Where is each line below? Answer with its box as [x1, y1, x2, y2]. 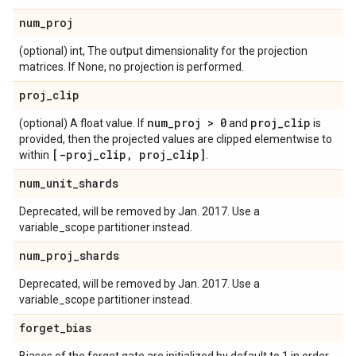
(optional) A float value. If [19, 117, 147, 130]
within [19, 149, 52, 161]
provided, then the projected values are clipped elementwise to [19, 133, 332, 145]
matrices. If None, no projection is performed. [19, 60, 244, 73]
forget [19, 320, 60, 335]
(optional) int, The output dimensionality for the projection [19, 44, 308, 57]
